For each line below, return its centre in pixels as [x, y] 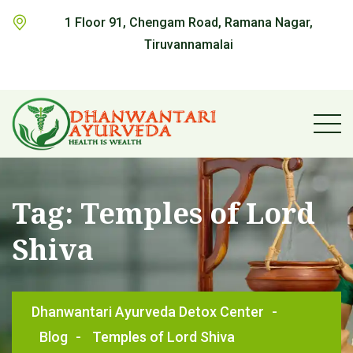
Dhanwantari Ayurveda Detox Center [148, 312]
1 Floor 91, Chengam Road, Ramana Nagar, [188, 22]
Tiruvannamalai [188, 45]
